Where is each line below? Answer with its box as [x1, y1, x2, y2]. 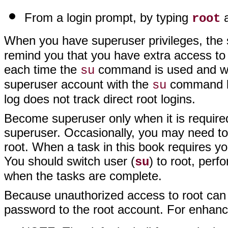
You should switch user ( [4, 154, 135, 168]
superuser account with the [4, 77, 152, 91]
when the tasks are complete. [4, 169, 162, 183]
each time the [4, 63, 80, 76]
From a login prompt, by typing [24, 11, 192, 24]
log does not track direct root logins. [4, 92, 195, 106]
